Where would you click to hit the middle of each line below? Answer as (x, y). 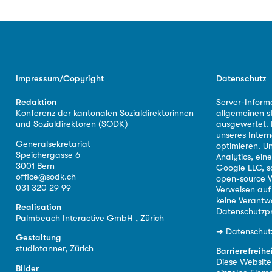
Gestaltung (38, 238)
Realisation (38, 207)
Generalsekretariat (53, 144)
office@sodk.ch (46, 177)
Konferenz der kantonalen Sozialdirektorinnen (104, 114)
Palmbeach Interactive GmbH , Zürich (90, 218)
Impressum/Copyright (59, 78)
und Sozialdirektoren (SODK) (72, 124)
